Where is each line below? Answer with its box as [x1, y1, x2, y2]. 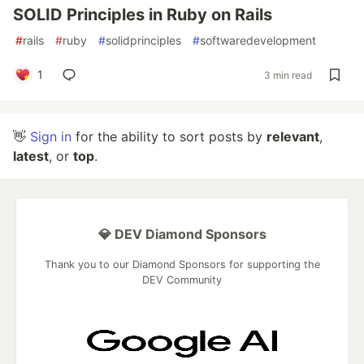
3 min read [264, 68, 312, 81]
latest [13, 148, 49, 164]
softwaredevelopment [200, 33, 316, 47]
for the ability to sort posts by [71, 128, 266, 145]
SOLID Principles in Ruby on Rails [13, 5, 272, 24]
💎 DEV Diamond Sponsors [97, 226, 266, 242]
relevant [266, 128, 319, 145]
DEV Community [142, 274, 222, 286]
